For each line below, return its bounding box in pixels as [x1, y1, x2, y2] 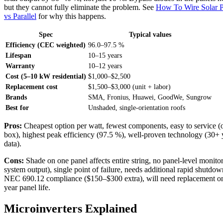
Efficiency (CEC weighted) [5, 41, 86, 49]
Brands [5, 93, 27, 102]
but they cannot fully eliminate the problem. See [4, 3, 156, 12]
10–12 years [88, 62, 122, 70]
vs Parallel [4, 12, 36, 21]
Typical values [128, 30, 171, 39]
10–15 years [88, 51, 122, 60]
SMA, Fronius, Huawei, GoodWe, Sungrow [88, 93, 212, 102]
